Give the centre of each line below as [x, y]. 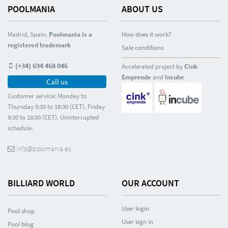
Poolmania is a [70, 34]
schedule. [20, 128]
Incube [175, 77]
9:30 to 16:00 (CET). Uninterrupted [53, 117]
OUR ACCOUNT [150, 183]
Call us [57, 82]
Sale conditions [142, 48]
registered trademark [39, 45]
